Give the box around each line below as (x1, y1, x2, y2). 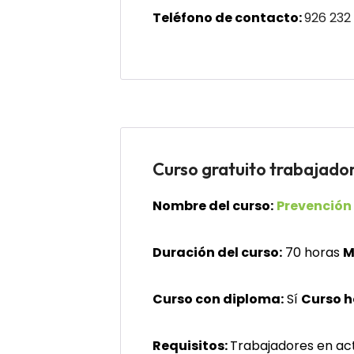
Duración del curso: (153, 243, 282, 262)
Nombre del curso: (153, 197, 273, 215)
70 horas (282, 243, 343, 262)
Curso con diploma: (153, 290, 284, 308)
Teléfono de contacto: (153, 9, 304, 27)
